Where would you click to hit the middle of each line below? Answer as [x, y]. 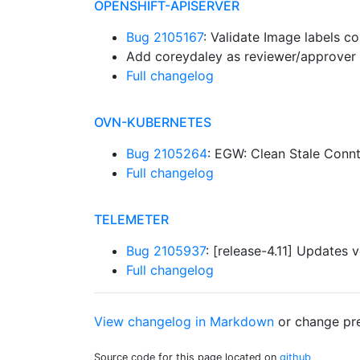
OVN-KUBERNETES [153, 122]
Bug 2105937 [166, 251]
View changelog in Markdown [184, 321]
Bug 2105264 [167, 153]
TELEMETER [131, 219]
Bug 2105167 [165, 37]
